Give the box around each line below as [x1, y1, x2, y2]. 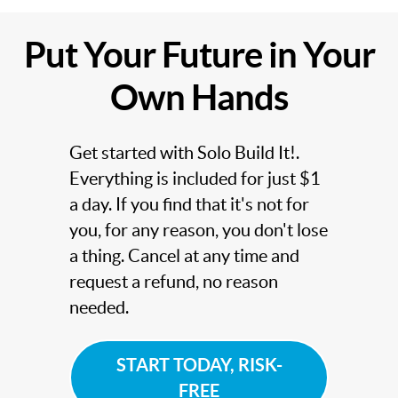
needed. [68, 298, 129, 318]
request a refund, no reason [68, 272, 278, 292]
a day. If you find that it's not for [68, 195, 309, 215]
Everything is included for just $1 [68, 169, 321, 189]
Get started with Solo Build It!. [68, 143, 299, 163]
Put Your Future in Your [23, 35, 375, 76]
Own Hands [110, 77, 288, 118]
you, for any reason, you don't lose [68, 220, 328, 241]
